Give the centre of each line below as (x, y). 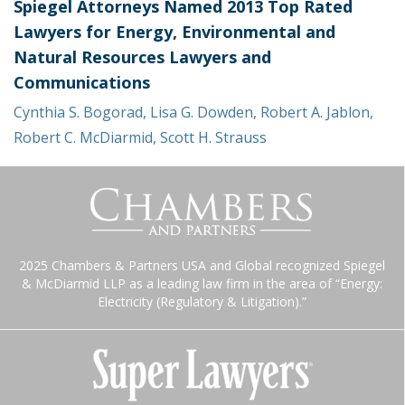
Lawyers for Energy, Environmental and (174, 31)
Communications (82, 82)
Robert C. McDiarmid (83, 137)
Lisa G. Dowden (202, 112)
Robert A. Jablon (315, 112)
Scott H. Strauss (213, 137)
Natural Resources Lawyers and (142, 57)
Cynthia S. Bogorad (78, 112)
